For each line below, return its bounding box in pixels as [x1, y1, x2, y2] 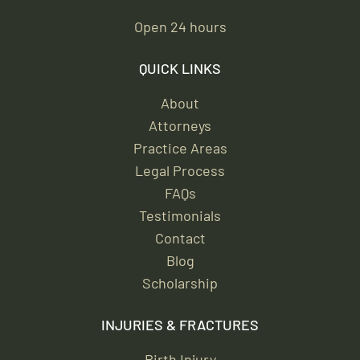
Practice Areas [133, 138, 227, 157]
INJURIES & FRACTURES [101, 315, 259, 333]
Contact [154, 228, 206, 247]
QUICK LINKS [139, 59, 221, 77]
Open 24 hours [133, 17, 227, 35]
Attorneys [149, 116, 211, 134]
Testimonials [139, 206, 221, 224]
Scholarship [142, 273, 218, 292]
